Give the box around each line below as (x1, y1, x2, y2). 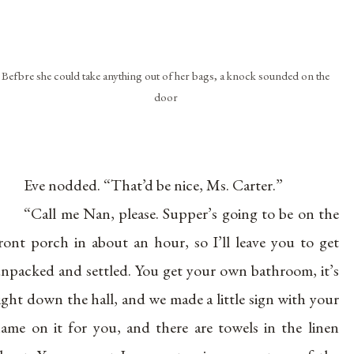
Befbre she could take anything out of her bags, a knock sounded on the (2, 67, 330, 83)
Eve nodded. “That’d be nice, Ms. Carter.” (24, 174, 284, 195)
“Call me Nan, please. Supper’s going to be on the (24, 202, 339, 224)
